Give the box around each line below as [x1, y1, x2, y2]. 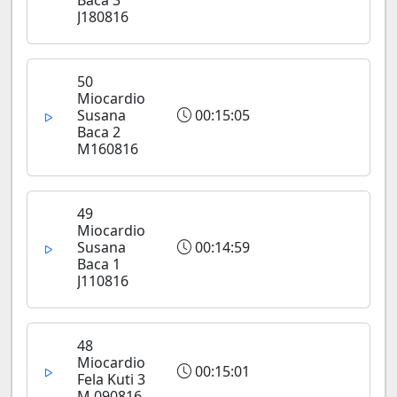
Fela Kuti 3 [77, 370, 145, 389]
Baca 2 [77, 122, 121, 142]
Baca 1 [77, 254, 121, 274]
